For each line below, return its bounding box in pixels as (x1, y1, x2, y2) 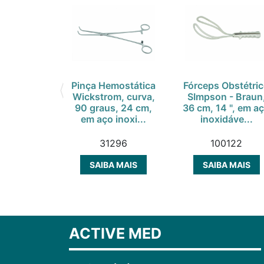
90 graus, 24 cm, (75, 102, 153, 114)
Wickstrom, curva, (72, 91, 155, 103)
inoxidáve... (200, 113, 253, 126)
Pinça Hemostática (71, 80, 156, 92)
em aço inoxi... (81, 113, 147, 126)
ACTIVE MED (69, 225, 161, 243)
